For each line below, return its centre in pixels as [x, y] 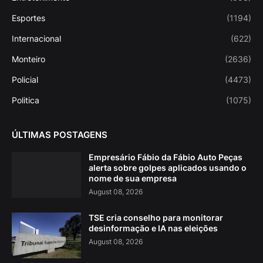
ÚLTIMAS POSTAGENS [60, 135]
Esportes [28, 18]
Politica [26, 100]
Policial [25, 80]
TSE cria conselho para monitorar [156, 218]
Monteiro [28, 59]
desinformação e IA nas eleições [153, 228]
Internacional [36, 39]
